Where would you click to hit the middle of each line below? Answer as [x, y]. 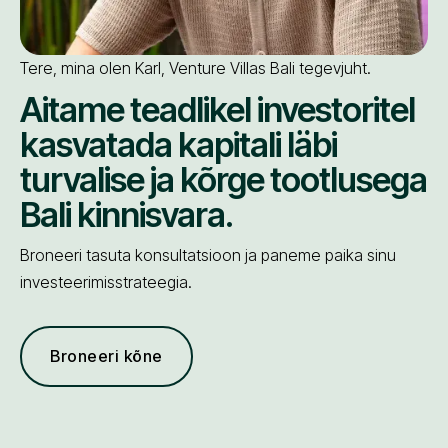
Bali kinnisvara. [126, 214]
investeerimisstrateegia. [106, 281]
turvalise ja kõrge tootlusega [223, 179]
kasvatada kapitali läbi [178, 144]
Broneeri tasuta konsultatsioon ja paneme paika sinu [208, 254]
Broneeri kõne [106, 355]
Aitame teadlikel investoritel [217, 109]
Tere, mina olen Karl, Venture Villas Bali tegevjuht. [195, 67]
